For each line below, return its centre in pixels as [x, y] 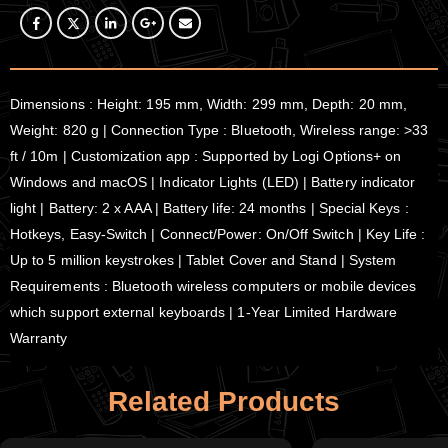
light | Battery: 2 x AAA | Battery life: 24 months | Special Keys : [209, 207]
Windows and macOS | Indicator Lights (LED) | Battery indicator [213, 181]
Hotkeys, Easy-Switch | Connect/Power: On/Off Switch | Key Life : [218, 233]
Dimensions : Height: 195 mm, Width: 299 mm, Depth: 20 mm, [208, 103]
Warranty [39, 337]
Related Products [224, 401]
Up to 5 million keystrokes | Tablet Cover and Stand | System [203, 259]
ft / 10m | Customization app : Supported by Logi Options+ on [206, 155]
